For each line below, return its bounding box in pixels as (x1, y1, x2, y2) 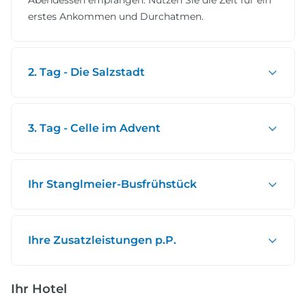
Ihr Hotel (11, 281, 67, 297)
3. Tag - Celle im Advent (28, 122, 161, 135)
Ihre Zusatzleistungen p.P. (28, 234, 176, 247)
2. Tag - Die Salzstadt (28, 66, 145, 79)
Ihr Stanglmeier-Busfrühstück (28, 178, 197, 191)
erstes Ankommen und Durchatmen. (28, 10, 204, 23)
